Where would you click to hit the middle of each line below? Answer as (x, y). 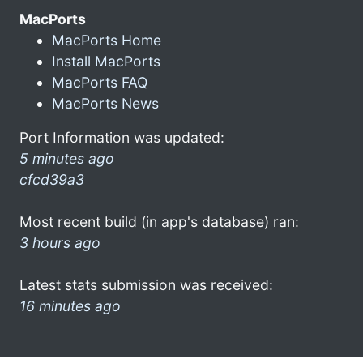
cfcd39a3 (52, 179)
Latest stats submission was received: (146, 284)
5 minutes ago (67, 158)
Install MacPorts (106, 61)
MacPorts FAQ (100, 82)
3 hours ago (60, 242)
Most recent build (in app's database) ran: (159, 221)
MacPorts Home (107, 40)
